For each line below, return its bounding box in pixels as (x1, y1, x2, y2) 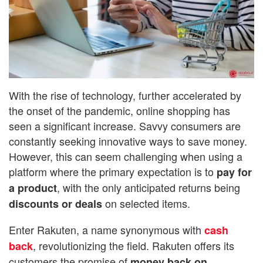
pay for (217, 164, 252, 180)
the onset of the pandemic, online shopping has (9, 102, 230, 118)
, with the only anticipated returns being (57, 179, 240, 195)
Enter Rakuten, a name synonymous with (9, 221, 204, 237)
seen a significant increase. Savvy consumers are (9, 117, 241, 133)
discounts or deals (9, 195, 102, 211)
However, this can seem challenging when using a (9, 148, 242, 164)
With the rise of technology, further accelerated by (9, 87, 241, 103)
